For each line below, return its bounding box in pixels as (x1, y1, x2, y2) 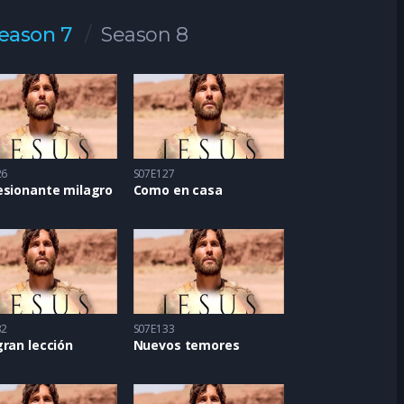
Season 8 (101, 23, 188, 48)
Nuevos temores (133, 336, 240, 354)
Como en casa (133, 181, 223, 199)
